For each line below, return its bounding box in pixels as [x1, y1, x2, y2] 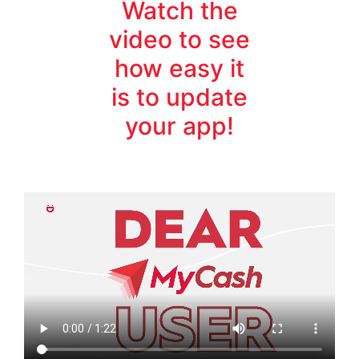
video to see [109, 24, 250, 54]
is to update [111, 82, 248, 111]
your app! [125, 111, 234, 140]
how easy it [115, 53, 244, 83]
